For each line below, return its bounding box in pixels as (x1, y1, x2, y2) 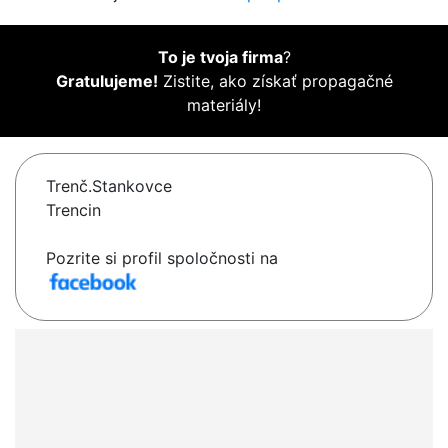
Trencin (46, 200, 101, 221)
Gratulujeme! (55, 71, 158, 92)
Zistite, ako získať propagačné (157, 71, 393, 92)
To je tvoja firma (157, 47, 283, 68)
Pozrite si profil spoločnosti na (46, 248, 278, 269)
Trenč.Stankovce (46, 176, 172, 197)
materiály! (187, 95, 261, 116)
